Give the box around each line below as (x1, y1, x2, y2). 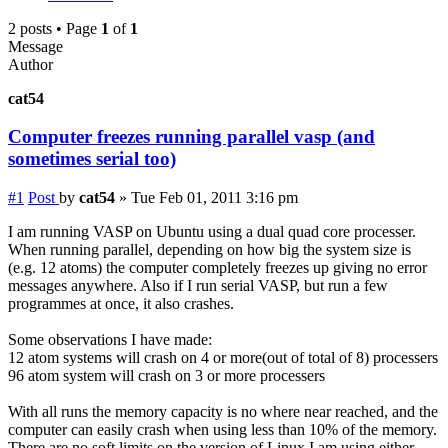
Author (8, 55, 53, 73)
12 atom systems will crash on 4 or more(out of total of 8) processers (8, 349, 438, 367)
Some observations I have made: (8, 331, 212, 349)
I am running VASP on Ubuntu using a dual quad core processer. (8, 223, 416, 241)
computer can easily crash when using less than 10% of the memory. (8, 421, 437, 439)
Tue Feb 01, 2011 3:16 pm (131, 189, 298, 207)
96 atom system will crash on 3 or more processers (8, 367, 325, 385)
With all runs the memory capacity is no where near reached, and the (8, 403, 438, 421)
